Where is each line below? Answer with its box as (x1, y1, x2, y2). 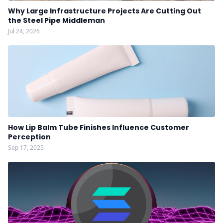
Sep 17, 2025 (8, 143, 44, 152)
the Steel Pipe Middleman (8, 15, 105, 25)
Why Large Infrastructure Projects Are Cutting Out (8, 6, 201, 16)
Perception (8, 132, 51, 142)
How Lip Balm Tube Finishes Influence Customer (8, 122, 189, 132)
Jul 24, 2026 (8, 27, 40, 35)
